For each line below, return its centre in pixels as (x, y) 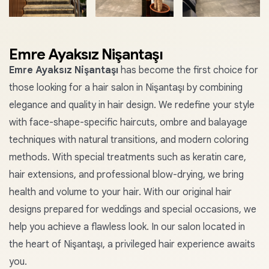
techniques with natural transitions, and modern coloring (129, 140)
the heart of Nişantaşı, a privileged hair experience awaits (132, 244)
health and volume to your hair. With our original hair (120, 192)
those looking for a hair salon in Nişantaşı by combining (126, 88)
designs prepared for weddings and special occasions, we (133, 210)
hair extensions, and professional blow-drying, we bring (126, 175)
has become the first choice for (188, 70)
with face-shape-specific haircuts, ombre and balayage (128, 122)
